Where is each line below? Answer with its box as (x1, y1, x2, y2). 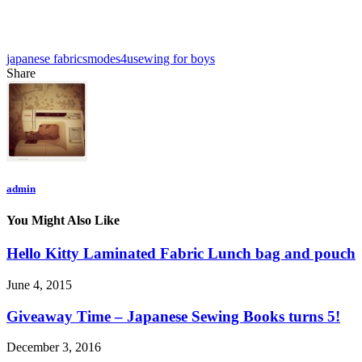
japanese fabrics (6, 51, 87, 65)
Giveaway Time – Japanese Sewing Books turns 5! (6, 307, 340, 325)
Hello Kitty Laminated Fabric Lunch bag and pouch (6, 245, 356, 263)
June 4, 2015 (6, 278, 72, 293)
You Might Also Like (6, 213, 120, 228)
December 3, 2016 (6, 340, 101, 355)
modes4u (87, 51, 133, 65)
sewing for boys (133, 51, 215, 65)
